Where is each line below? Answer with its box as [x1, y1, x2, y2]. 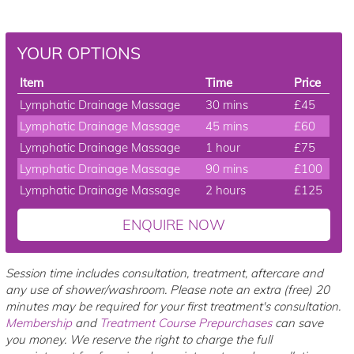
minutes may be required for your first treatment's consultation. [6, 299, 341, 314]
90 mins [205, 161, 249, 176]
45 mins [205, 119, 249, 134]
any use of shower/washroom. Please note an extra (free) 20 [6, 282, 330, 297]
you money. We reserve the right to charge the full [6, 332, 273, 347]
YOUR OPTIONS [17, 43, 141, 63]
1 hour [205, 140, 241, 155]
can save [272, 315, 324, 330]
